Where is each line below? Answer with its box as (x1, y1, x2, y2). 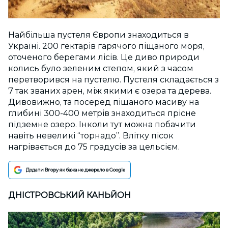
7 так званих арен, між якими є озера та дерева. (8, 85, 211, 96)
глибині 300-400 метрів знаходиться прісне (8, 108, 196, 118)
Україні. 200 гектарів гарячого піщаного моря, (8, 41, 205, 51)
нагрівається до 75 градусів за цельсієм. (8, 141, 180, 152)
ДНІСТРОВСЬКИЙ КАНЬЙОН (8, 190, 131, 201)
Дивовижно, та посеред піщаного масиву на (8, 97, 199, 107)
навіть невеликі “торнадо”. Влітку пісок (8, 130, 174, 140)
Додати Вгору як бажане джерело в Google (26, 166, 125, 173)
